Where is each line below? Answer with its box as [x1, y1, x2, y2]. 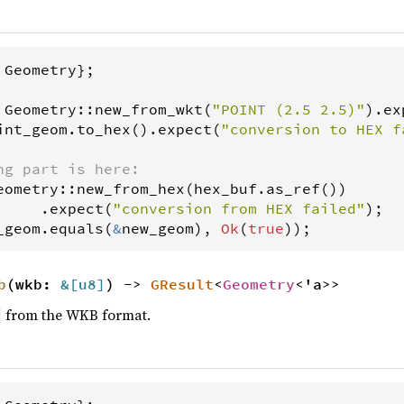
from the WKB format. [2, 304, 151, 325]
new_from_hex [77, 179, 185, 197]
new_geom [122, 218, 194, 237]
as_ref [266, 179, 320, 197]
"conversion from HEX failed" [113, 198, 365, 217]
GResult [151, 274, 214, 293]
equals [50, 218, 104, 237]
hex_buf [194, 179, 257, 197]
